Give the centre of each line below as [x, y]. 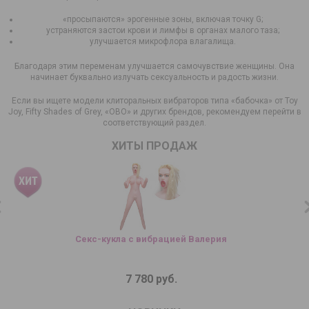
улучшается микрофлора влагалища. [162, 41]
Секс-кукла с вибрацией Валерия [151, 239]
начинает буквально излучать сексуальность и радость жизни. [154, 77]
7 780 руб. [151, 279]
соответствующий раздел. [154, 122]
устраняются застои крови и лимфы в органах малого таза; [162, 30]
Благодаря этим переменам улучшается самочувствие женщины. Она [154, 66]
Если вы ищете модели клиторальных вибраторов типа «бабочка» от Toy [154, 100]
